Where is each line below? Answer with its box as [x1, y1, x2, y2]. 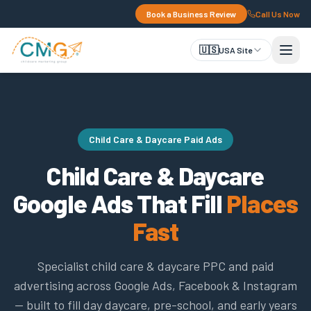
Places [226, 188, 298, 218]
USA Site [219, 45, 252, 55]
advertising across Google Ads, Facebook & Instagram [14, 278, 297, 293]
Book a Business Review [146, 9, 236, 19]
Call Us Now [255, 9, 300, 19]
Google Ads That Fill [13, 188, 223, 218]
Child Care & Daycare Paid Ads [89, 133, 222, 145]
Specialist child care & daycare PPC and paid [37, 258, 274, 274]
